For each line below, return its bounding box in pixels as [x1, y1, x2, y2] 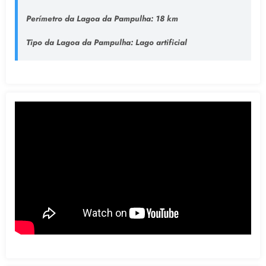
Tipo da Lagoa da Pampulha [26, 37, 131, 49]
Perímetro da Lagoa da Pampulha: [26, 13, 153, 25]
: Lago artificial [130, 37, 187, 49]
